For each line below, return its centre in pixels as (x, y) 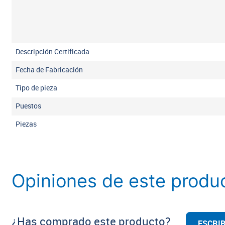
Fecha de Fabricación (49, 70)
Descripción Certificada (53, 52)
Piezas (26, 124)
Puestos (29, 106)
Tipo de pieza (37, 88)
